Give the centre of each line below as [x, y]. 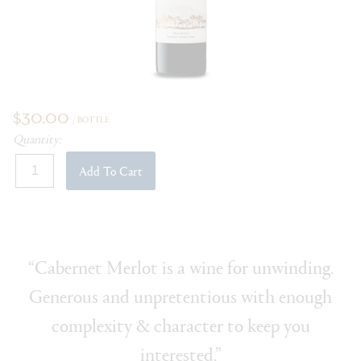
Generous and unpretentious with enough [180, 296]
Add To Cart [111, 171]
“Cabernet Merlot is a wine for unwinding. [180, 267]
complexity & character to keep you [180, 325]
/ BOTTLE [91, 118]
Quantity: [37, 138]
